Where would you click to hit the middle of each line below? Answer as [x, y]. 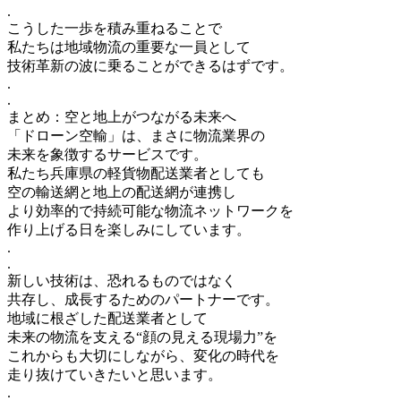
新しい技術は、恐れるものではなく [122, 280]
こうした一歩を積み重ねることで [115, 28]
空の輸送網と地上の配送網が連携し [122, 192]
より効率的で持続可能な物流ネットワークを [150, 210]
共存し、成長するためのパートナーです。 [143, 299]
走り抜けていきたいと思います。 [115, 374]
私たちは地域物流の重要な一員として [129, 47]
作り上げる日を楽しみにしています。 [129, 229]
